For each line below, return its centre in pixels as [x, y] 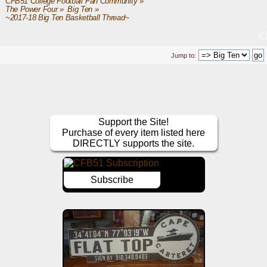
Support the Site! [134, 122]
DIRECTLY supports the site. [134, 143]
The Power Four [31, 9]
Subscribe [112, 179]
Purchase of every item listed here [134, 132]
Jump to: [184, 55]
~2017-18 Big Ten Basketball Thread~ [67, 18]
